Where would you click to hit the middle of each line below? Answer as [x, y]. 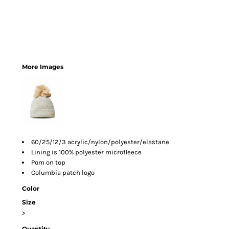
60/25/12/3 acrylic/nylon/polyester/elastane [101, 142]
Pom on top [49, 162]
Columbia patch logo [63, 173]
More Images [43, 67]
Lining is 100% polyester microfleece [86, 152]
